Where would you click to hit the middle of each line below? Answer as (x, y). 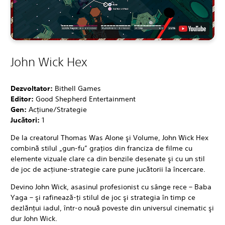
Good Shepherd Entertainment (86, 99)
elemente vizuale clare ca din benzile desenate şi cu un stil (108, 158)
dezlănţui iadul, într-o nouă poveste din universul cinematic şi (112, 208)
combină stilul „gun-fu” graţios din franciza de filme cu (101, 148)
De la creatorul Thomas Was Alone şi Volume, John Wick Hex (109, 137)
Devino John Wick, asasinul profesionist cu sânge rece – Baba (111, 187)
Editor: (23, 99)
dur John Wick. (34, 218)
